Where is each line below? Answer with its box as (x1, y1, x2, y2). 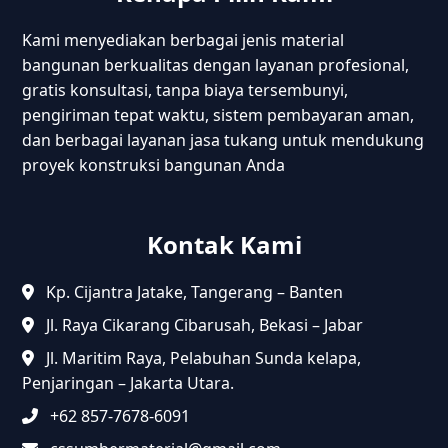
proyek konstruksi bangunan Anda (22, 154, 286, 177)
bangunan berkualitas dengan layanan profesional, (22, 54, 410, 77)
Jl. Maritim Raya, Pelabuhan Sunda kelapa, (42, 347, 362, 370)
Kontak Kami (146, 228, 302, 262)
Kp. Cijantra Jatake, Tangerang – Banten (42, 281, 344, 304)
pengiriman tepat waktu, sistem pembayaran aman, (22, 104, 415, 127)
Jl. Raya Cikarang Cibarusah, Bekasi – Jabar (42, 314, 364, 337)
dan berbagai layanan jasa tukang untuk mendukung (22, 129, 425, 152)
